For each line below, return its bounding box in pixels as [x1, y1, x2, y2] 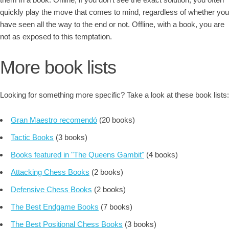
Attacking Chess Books [11, 168, 89, 176]
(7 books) [99, 202, 132, 211]
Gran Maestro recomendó [11, 116, 97, 124]
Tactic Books [11, 133, 54, 142]
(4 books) [144, 150, 178, 159]
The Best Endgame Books [11, 202, 99, 211]
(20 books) [97, 116, 135, 124]
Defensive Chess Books [11, 185, 92, 194]
